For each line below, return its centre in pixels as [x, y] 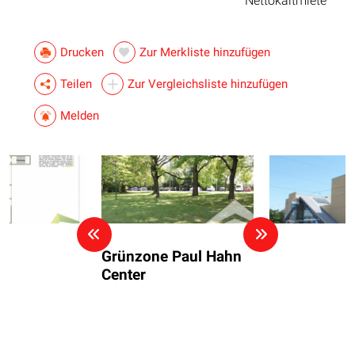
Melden [80, 115]
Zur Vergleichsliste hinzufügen [208, 84]
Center [124, 275]
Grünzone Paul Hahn [172, 257]
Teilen [76, 84]
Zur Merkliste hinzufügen [205, 52]
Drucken [82, 52]
